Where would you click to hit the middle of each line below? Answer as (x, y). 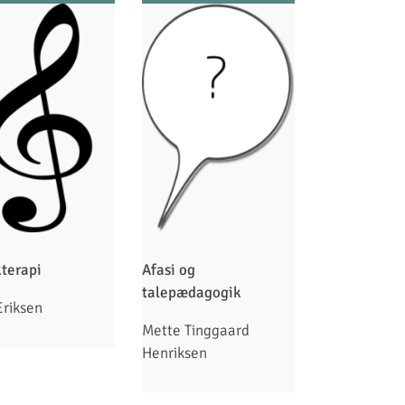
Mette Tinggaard (196, 331)
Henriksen (175, 353)
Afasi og (169, 270)
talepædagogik (194, 293)
